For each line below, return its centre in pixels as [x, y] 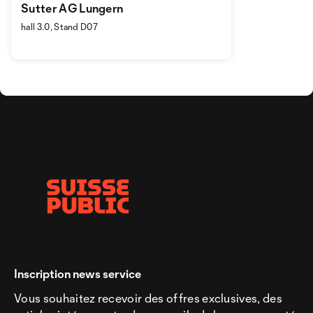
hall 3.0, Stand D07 [60, 27]
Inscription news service [78, 274]
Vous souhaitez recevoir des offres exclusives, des [148, 298]
